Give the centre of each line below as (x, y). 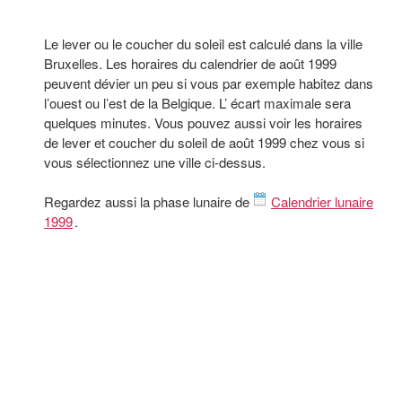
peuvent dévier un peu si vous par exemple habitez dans (209, 83)
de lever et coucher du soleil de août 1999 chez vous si (204, 142)
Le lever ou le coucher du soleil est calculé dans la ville (203, 44)
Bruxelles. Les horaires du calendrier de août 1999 (190, 63)
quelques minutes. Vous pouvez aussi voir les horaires (203, 122)
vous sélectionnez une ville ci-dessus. (155, 162)
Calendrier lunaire (322, 201)
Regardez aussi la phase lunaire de (149, 201)
